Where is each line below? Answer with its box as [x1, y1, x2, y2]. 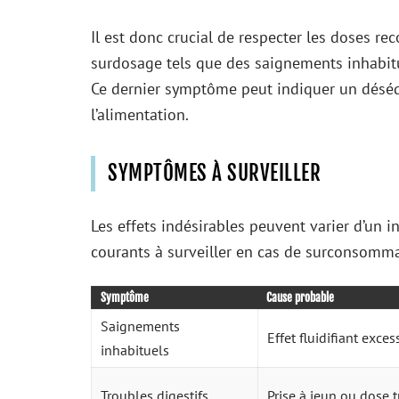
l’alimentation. [91, 104, 189, 125]
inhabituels [101, 341, 169, 359]
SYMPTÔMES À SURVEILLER [108, 160, 321, 186]
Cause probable [266, 290, 334, 305]
